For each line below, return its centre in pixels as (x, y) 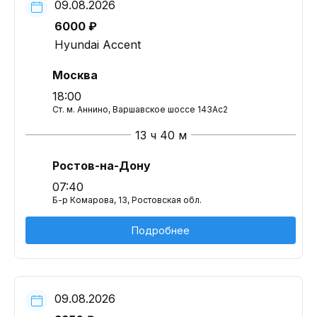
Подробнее (161, 230)
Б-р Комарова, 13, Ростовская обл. (127, 200)
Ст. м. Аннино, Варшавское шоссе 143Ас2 (140, 109)
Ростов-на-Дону (102, 166)
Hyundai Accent (98, 45)
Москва (75, 75)
